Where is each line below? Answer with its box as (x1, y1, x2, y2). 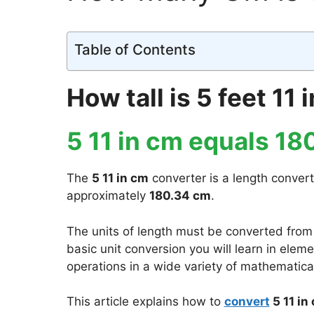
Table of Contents (74, 41, 196, 58)
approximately (66, 189, 149, 203)
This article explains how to (66, 294, 224, 308)
